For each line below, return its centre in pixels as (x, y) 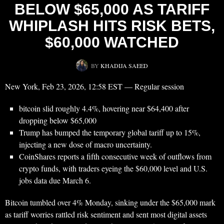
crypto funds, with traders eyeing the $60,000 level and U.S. (113, 168)
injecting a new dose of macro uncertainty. (85, 144)
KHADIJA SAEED (124, 66)
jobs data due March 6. (55, 180)
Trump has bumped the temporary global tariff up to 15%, (110, 132)
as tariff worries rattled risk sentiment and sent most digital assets (106, 214)
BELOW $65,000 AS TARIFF (112, 9)
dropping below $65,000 (58, 120)
